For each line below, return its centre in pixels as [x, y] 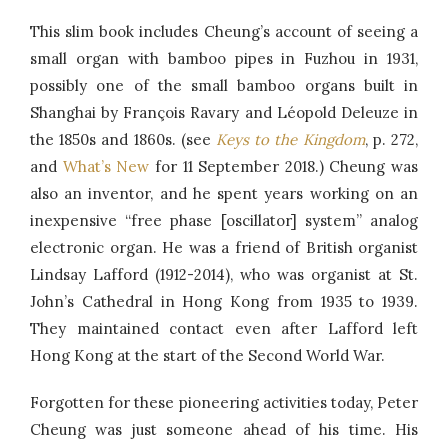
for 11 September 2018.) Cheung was [283, 167]
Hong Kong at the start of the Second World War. [207, 356]
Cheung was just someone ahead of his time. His [224, 430]
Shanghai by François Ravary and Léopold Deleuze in [224, 113]
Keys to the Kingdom [290, 140]
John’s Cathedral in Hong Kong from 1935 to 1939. [224, 302]
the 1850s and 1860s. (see [123, 140]
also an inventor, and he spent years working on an [224, 194]
